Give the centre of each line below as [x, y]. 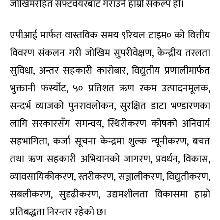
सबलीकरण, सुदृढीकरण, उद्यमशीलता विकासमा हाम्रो [110, 195]
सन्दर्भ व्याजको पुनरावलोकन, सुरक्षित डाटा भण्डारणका [110, 106]
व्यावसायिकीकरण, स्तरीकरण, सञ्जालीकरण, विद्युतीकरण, [110, 177]
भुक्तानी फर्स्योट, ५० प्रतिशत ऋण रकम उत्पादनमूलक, [110, 89]
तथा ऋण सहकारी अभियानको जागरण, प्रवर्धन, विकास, [110, 159]
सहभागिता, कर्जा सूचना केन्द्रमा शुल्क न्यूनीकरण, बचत [110, 142]
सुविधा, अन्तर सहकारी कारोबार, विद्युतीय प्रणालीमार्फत [110, 71]
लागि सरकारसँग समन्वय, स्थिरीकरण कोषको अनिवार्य [110, 124]
